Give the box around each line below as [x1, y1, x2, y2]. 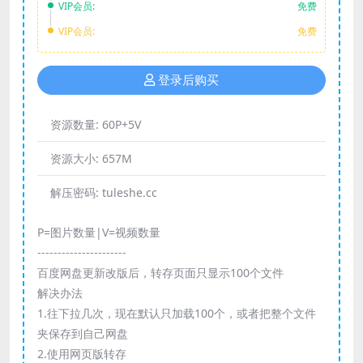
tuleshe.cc [102, 184, 157, 200]
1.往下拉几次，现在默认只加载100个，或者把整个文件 [37, 305, 316, 321]
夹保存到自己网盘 [37, 325, 128, 341]
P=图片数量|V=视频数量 [37, 224, 160, 240]
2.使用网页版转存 [37, 345, 126, 361]
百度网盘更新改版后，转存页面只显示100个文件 [37, 264, 284, 280]
